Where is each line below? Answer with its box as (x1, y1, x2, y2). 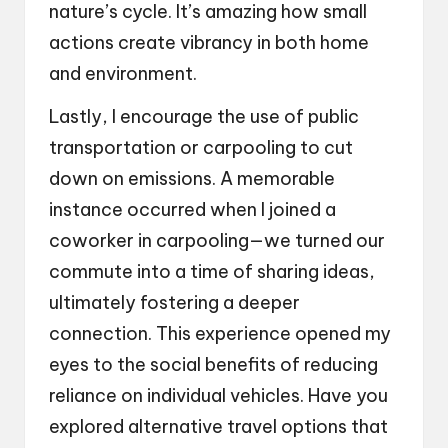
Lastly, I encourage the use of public (49, 104, 359, 128)
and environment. (49, 61, 197, 85)
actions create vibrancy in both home (49, 30, 369, 54)
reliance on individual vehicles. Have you (49, 383, 388, 407)
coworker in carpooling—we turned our (49, 228, 385, 252)
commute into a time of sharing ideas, (49, 259, 375, 283)
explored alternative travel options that (49, 414, 388, 438)
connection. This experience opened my (49, 321, 391, 345)
